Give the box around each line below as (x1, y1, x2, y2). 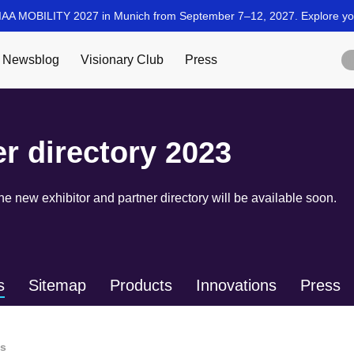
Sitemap (28, 277, 86, 294)
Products (110, 277, 172, 294)
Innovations (196, 277, 277, 294)
